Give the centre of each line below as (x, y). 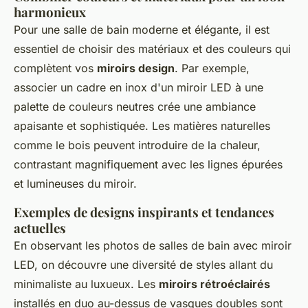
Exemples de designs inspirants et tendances (144, 212)
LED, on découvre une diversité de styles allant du (143, 265)
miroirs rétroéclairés (214, 284)
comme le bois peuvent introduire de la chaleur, (137, 145)
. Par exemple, (212, 68)
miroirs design (136, 68)
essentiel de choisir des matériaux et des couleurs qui (152, 49)
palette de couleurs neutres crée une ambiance (135, 107)
